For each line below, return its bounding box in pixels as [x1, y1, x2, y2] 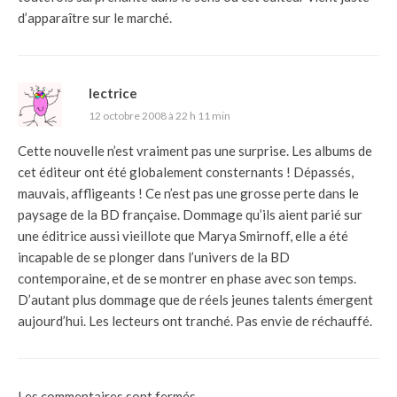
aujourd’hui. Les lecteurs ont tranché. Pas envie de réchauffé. [18, 312, 372, 329]
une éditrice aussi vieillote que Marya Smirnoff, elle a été [18, 227, 348, 244]
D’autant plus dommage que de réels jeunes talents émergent [18, 291, 373, 307]
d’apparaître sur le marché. [18, 9, 172, 26]
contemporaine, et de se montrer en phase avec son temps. [18, 269, 356, 286]
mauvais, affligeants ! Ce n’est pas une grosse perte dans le [18, 184, 359, 201]
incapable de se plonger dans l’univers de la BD [18, 248, 290, 265]
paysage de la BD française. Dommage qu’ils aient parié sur [18, 206, 362, 222]
